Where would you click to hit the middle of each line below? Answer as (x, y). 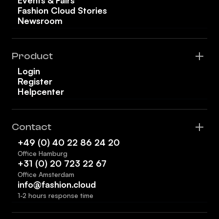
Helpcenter (41, 91)
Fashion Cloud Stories (62, 10)
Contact (32, 127)
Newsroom (40, 20)
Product (32, 56)
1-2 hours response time (55, 195)
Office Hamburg (43, 153)
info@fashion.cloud (57, 184)
